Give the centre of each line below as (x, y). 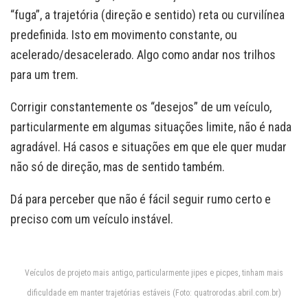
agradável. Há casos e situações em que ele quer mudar (148, 147)
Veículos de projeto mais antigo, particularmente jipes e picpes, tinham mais (154, 273)
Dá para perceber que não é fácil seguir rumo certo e (141, 199)
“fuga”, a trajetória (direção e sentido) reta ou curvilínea (147, 15)
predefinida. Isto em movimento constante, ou (124, 35)
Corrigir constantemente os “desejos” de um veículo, (141, 107)
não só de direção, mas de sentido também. (118, 167)
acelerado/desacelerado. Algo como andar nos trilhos (143, 55)
